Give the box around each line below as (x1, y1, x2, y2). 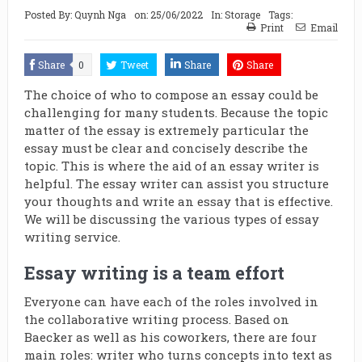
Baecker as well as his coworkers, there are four (23, 329, 317, 345)
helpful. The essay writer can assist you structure (23, 175, 329, 192)
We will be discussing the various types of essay (23, 211, 319, 227)
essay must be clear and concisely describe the (23, 140, 308, 156)
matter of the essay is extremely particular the (23, 122, 309, 138)
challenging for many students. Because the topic (23, 104, 328, 120)
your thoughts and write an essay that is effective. (23, 193, 333, 209)
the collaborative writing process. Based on (23, 311, 289, 327)
